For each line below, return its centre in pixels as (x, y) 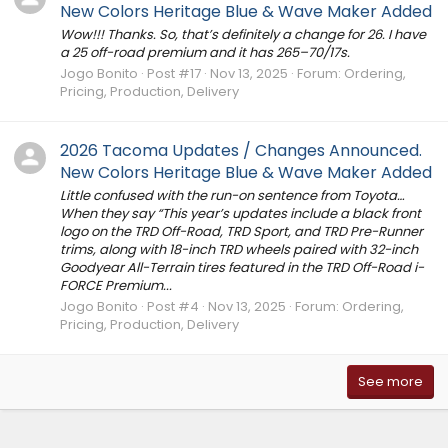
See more (390, 382)
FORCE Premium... (116, 285)
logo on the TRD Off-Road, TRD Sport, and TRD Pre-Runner (241, 231)
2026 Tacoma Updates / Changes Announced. (241, 150)
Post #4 (173, 307)
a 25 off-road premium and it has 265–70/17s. (205, 53)
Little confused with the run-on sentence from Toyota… (232, 195)
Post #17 (174, 74)
